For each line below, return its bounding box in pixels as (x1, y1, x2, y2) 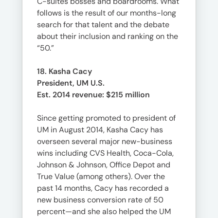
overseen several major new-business (37, 136, 172, 146)
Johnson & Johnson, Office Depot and (37, 160, 170, 170)
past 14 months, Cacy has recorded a (37, 183, 169, 193)
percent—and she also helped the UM (37, 206, 171, 217)
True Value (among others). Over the (37, 171, 165, 182)
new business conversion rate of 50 (37, 195, 163, 205)
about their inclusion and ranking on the (37, 31, 178, 41)
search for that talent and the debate (37, 19, 169, 30)
